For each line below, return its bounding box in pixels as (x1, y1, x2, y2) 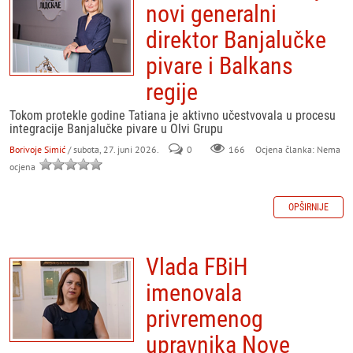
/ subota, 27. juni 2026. (68, 143, 158, 155)
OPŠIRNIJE (288, 202, 329, 213)
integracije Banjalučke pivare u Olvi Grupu (9, 121, 223, 136)
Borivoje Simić (9, 143, 65, 155)
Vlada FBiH (146, 253, 248, 281)
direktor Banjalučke (146, 26, 326, 54)
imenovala (146, 279, 242, 307)
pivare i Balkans (146, 52, 293, 80)
